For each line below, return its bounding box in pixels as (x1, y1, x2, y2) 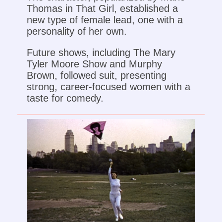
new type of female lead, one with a (26, 14, 183, 26)
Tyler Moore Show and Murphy (26, 58, 162, 70)
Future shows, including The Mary (26, 47, 175, 58)
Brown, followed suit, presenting (26, 70, 166, 81)
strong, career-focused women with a (26, 81, 190, 93)
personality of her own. (26, 26, 127, 37)
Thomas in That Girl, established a (26, 3, 178, 14)
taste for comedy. (26, 93, 104, 104)
